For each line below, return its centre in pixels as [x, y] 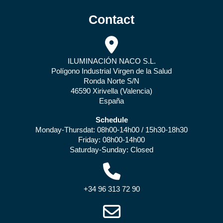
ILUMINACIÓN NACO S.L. [111, 61]
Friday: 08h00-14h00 [111, 140]
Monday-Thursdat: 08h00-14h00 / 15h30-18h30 [111, 130]
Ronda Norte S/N [111, 81]
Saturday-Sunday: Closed [111, 150]
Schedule [111, 120]
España [111, 101]
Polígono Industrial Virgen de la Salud [111, 71]
